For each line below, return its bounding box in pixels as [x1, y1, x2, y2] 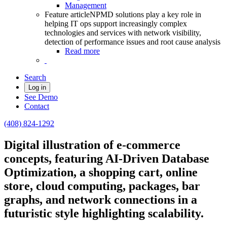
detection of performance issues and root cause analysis [45, 37, 220, 46]
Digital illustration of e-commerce [4, 138, 180, 152]
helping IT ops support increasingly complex [45, 19, 187, 28]
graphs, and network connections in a [4, 193, 197, 206]
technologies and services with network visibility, [45, 28, 201, 37]
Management [65, 1, 106, 10]
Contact [24, 102, 49, 110]
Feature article [45, 10, 90, 19]
